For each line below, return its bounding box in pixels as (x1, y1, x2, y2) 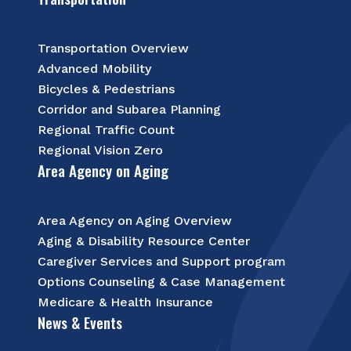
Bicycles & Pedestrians (38, 81, 175, 96)
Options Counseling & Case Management (38, 274, 285, 289)
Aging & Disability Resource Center (38, 233, 250, 248)
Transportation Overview (38, 41, 189, 56)
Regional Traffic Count (38, 122, 175, 137)
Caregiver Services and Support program (38, 254, 286, 269)
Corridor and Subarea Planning (38, 102, 221, 117)
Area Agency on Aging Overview (38, 213, 232, 228)
